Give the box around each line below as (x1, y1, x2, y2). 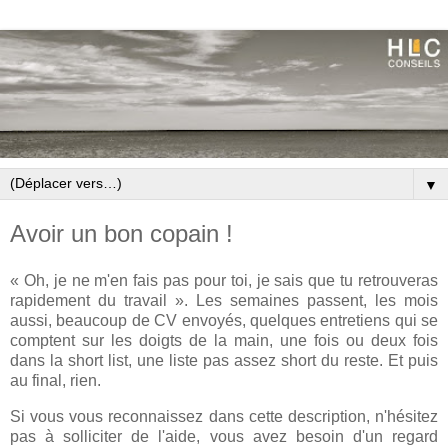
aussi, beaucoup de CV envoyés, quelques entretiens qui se (10, 312, 438, 330)
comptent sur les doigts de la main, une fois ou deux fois (10, 332, 438, 350)
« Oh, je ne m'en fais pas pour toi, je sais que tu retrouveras (10, 272, 438, 290)
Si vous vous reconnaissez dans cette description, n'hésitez (10, 408, 438, 426)
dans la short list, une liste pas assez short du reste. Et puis (10, 352, 438, 370)
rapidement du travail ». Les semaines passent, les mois (10, 292, 438, 310)
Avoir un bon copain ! (10, 219, 233, 247)
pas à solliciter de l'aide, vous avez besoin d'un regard (10, 428, 438, 446)
